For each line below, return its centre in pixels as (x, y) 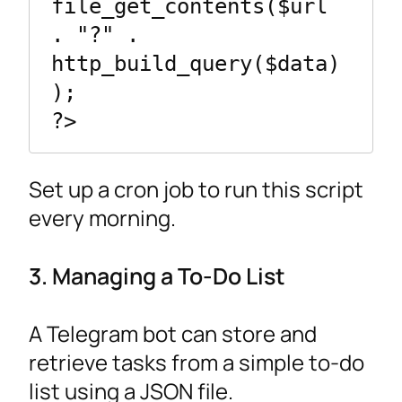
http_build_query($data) (196, 63)
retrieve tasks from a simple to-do (197, 362)
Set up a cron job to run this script (196, 188)
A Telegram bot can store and (173, 333)
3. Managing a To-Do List (157, 275)
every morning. (102, 217)
